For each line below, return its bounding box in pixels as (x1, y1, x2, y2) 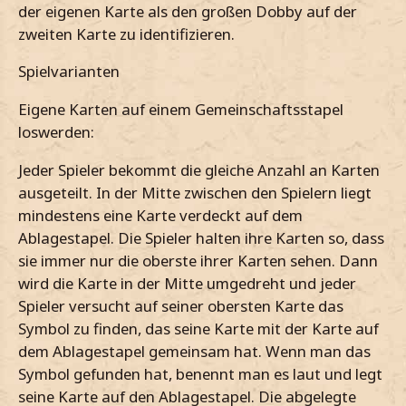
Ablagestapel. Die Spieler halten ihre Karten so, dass (18, 227, 384, 248)
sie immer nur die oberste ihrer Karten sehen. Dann (18, 249, 378, 271)
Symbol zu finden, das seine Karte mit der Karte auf (18, 317, 379, 339)
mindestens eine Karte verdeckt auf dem (18, 204, 303, 226)
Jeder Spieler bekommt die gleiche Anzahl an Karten (18, 159, 380, 180)
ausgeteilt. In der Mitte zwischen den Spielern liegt (18, 181, 372, 203)
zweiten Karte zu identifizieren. (18, 23, 235, 44)
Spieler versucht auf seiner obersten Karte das (18, 295, 343, 316)
